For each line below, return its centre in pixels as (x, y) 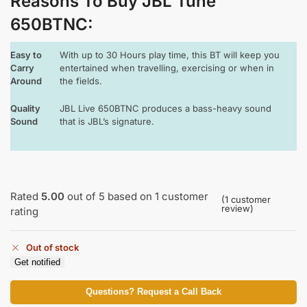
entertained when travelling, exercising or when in (167, 67)
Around (27, 81)
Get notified (37, 262)
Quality (25, 108)
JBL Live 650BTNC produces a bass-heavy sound (165, 108)
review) (237, 208)
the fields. (81, 81)
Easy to (26, 54)
